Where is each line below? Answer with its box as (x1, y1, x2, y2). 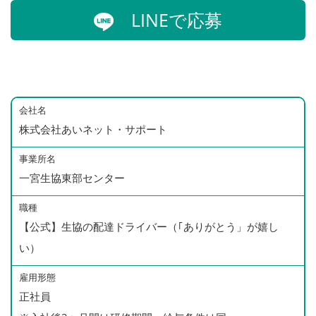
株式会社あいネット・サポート (19, 121, 167, 136)
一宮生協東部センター (19, 170, 125, 185)
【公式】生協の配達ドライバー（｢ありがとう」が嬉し (19, 219, 279, 233)
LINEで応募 (113, 7, 222, 32)
